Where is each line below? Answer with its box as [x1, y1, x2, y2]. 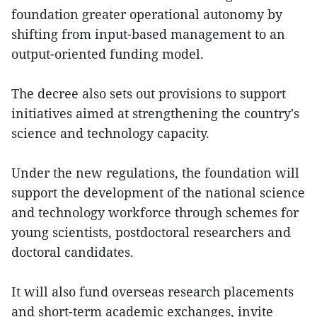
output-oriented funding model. [11, 45, 204, 62]
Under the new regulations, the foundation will [11, 163, 299, 181]
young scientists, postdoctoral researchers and [11, 223, 291, 241]
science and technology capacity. [11, 124, 209, 142]
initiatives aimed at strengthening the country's [11, 104, 299, 122]
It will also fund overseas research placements [11, 282, 294, 300]
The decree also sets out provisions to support [11, 84, 286, 102]
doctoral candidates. [11, 243, 134, 260]
